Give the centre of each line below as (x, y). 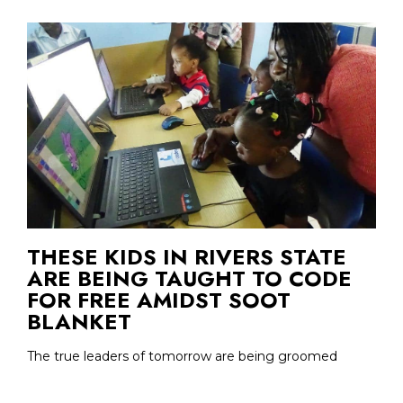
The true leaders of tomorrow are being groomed (182, 356)
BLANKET (79, 321)
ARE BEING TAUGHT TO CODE (189, 278)
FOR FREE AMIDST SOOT (159, 300)
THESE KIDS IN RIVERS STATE (187, 256)
